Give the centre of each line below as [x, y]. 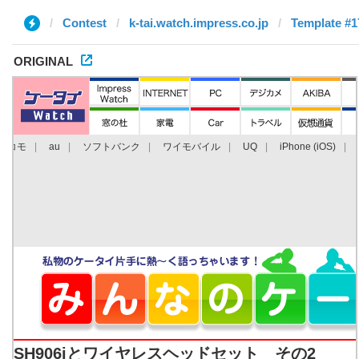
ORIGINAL [43, 61]
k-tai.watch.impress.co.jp [199, 23]
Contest [85, 23]
